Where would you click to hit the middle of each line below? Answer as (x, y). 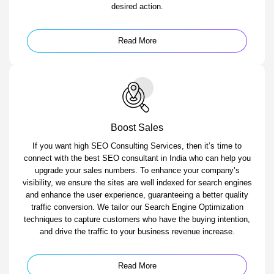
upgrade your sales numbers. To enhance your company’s (137, 171)
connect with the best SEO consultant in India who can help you (137, 158)
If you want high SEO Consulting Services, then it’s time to (137, 146)
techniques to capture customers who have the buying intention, (137, 220)
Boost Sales (137, 128)
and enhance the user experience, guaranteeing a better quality (137, 195)
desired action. (137, 7)
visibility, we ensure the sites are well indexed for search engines (137, 183)
